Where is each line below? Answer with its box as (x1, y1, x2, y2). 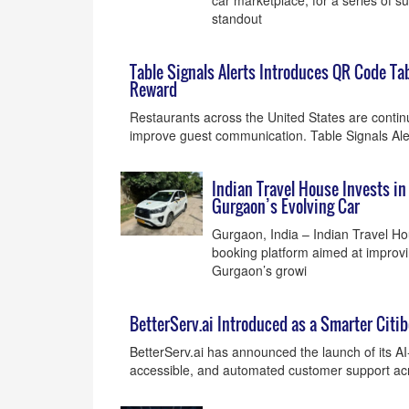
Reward (130, 78, 177, 101)
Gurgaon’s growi (212, 261, 307, 279)
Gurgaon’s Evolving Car (212, 194, 360, 218)
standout (212, 9, 262, 27)
